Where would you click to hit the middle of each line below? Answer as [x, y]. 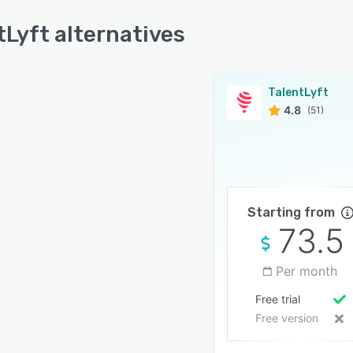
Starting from [291, 212]
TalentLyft [298, 93]
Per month [307, 271]
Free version [286, 318]
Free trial [277, 299]
